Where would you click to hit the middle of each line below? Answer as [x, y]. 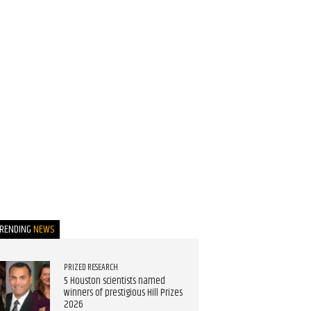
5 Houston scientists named [114, 281]
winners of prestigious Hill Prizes [123, 293]
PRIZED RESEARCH [91, 267]
